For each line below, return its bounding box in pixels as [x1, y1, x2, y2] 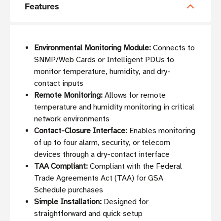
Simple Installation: [34, 197, 102, 207]
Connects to [151, 43, 195, 53]
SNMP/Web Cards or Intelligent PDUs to [34, 55, 175, 65]
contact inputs [34, 78, 84, 89]
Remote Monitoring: [34, 90, 103, 101]
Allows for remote [103, 90, 166, 101]
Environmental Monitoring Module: [34, 43, 151, 53]
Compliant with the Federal [88, 161, 183, 172]
